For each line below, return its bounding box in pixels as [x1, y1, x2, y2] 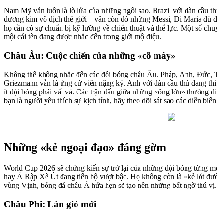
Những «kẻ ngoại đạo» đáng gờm [4, 141, 166, 154]
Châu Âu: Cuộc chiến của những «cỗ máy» [4, 50, 176, 61]
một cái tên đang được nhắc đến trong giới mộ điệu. [4, 32, 161, 41]
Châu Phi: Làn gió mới [4, 199, 96, 210]
